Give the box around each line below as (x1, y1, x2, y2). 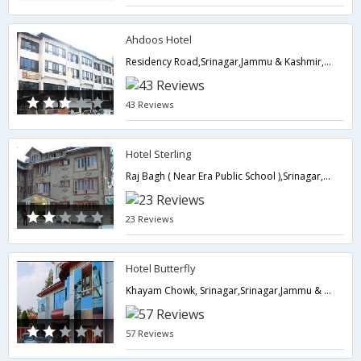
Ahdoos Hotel (126, 32, 193, 47)
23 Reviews (126, 213, 174, 225)
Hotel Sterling (126, 147, 192, 161)
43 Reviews (126, 98, 174, 110)
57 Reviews (126, 327, 174, 339)
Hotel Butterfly (126, 261, 197, 276)
